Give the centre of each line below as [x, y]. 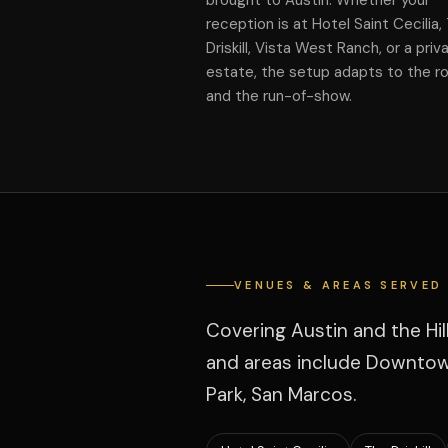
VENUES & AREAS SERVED [338, 285]
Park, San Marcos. [280, 394]
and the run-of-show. [278, 96]
